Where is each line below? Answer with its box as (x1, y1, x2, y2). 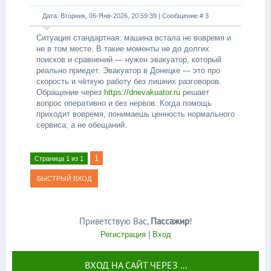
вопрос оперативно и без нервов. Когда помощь (36, 99, 212, 108)
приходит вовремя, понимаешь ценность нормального (36, 109, 235, 119)
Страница (34, 155, 66, 162)
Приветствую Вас (79, 215, 147, 227)
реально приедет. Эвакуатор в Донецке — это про (36, 66, 220, 75)
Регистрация (100, 230, 146, 239)
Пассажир (150, 215, 189, 227)
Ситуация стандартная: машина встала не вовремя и (36, 33, 231, 42)
